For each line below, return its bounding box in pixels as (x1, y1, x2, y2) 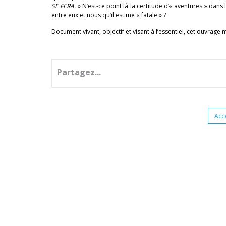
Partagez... (57, 67, 101, 78)
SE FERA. (51, 2, 76, 10)
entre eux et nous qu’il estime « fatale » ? (51, 11, 166, 19)
